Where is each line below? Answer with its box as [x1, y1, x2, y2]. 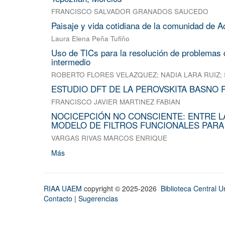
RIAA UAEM [44, 183, 84, 194]
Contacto [44, 193, 72, 204]
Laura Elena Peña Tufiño [51, 34, 130, 44]
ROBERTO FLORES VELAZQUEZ [51, 70, 157, 80]
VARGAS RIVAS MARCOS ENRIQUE [51, 133, 167, 143]
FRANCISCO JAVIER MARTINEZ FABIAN [51, 97, 180, 107]
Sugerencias [78, 193, 118, 204]
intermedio [51, 55, 90, 68]
